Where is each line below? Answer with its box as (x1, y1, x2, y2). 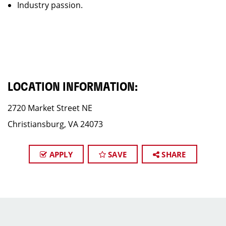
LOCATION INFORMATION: (8, 81, 138, 93)
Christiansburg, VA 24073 (8, 119, 103, 130)
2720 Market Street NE (8, 102, 92, 114)
